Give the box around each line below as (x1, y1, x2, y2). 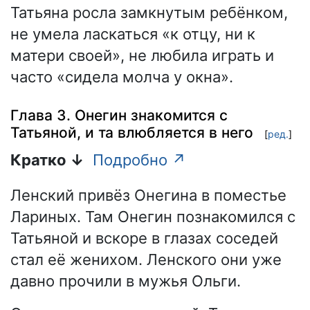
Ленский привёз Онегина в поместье (10, 185, 286, 204)
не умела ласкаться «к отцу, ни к (10, 25, 255, 44)
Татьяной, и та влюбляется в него (10, 123, 253, 141)
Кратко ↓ (10, 150, 84, 169)
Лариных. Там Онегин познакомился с (10, 207, 295, 226)
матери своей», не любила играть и (10, 46, 274, 65)
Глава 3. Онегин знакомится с (10, 106, 228, 124)
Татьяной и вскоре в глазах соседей (10, 228, 278, 247)
